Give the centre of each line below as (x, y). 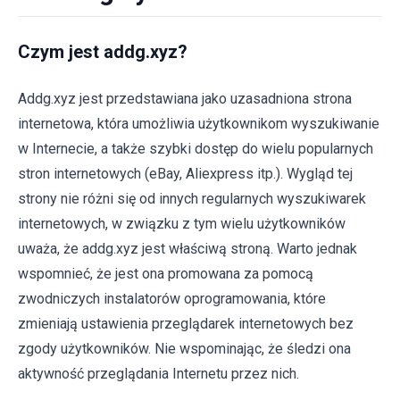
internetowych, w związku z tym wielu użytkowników (182, 224)
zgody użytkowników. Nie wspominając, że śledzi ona (184, 349)
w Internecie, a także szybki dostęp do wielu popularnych (196, 149)
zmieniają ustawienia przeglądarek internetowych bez (186, 324)
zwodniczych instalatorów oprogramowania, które (172, 299)
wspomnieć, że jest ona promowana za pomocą (166, 274)
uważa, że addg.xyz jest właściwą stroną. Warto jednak (187, 249)
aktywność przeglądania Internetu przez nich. (158, 374)
